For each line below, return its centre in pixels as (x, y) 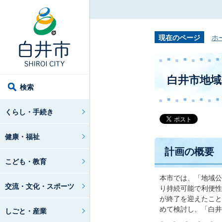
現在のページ (179, 37)
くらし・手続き (29, 112)
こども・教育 (26, 161)
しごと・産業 (26, 211)
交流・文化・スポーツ (40, 186)
